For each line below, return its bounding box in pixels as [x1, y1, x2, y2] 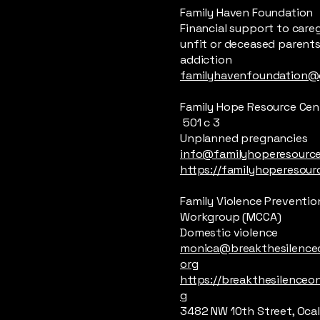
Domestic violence [180, 225, 279, 240]
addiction [180, 52, 232, 67]
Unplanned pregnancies [180, 131, 308, 146]
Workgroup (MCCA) [180, 209, 281, 224]
